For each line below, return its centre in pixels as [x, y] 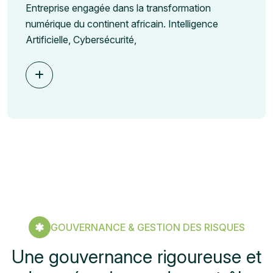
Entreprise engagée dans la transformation [118, 8]
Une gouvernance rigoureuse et [136, 256]
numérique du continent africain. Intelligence [122, 24]
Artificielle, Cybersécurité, [81, 40]
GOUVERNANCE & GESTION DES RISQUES [147, 228]
